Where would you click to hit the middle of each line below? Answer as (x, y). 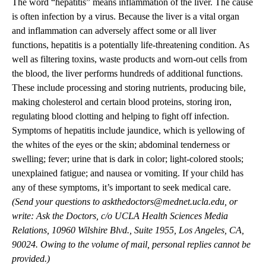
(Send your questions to (57, 202)
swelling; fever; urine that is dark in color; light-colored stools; (128, 159)
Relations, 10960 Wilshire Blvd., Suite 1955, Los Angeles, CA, (128, 230)
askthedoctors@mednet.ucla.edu (163, 202)
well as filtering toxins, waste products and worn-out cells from (129, 59)
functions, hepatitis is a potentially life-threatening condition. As (131, 45)
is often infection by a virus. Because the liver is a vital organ (126, 17)
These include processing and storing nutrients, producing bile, (129, 88)
